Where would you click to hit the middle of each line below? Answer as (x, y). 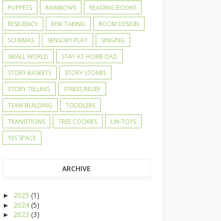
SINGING (113, 40)
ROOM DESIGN (119, 24)
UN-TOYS (123, 122)
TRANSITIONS (26, 122)
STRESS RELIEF (82, 89)
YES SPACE (22, 138)
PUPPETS (20, 8)
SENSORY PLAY (68, 40)
